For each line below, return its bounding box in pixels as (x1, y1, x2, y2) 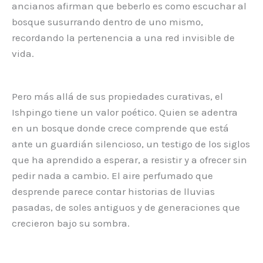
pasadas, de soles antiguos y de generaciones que (12, 201, 240, 214)
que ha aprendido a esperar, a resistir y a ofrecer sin (12, 154, 247, 166)
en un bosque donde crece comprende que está (12, 122, 229, 134)
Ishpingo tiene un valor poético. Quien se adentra (12, 106, 238, 119)
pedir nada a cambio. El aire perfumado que (12, 170, 213, 182)
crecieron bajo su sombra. (12, 217, 130, 230)
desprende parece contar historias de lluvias (12, 186, 215, 198)
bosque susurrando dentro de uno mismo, (12, 15, 203, 28)
